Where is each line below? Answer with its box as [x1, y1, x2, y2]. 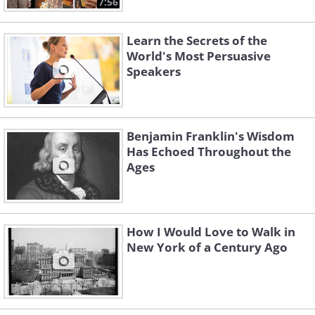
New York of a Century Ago [127, 239, 288, 256]
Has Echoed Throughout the [127, 143, 291, 160]
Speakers [127, 63, 181, 80]
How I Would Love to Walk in [127, 224, 295, 240]
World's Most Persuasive [127, 48, 271, 65]
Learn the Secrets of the [127, 32, 267, 49]
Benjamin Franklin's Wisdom [127, 128, 295, 145]
